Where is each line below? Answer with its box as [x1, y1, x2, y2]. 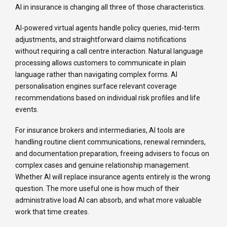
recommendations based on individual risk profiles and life [15, 94, 200, 102]
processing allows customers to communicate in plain [15, 59, 186, 67]
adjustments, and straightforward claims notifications [15, 35, 186, 44]
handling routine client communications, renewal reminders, [15, 138, 206, 146]
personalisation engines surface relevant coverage [15, 82, 177, 91]
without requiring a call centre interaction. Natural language [15, 47, 203, 56]
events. [15, 105, 39, 114]
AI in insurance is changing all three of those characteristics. [15, 3, 205, 12]
